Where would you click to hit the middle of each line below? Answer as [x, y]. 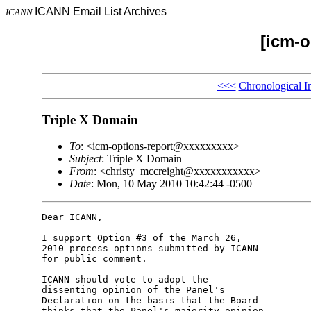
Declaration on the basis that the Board [150, 301]
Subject [85, 159]
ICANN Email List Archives [101, 11]
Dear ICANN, [72, 217]
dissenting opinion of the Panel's [133, 290]
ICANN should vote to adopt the [125, 280]
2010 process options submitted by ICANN [150, 249]
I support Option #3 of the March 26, [141, 238]
